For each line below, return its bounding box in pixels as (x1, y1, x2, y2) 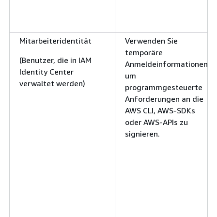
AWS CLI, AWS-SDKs (125, 105, 195, 115)
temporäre (125, 47, 163, 57)
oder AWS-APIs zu (125, 117, 188, 127)
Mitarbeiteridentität (19, 35, 92, 46)
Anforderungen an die (125, 93, 203, 104)
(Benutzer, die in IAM (19, 55, 92, 65)
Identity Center (19, 66, 74, 77)
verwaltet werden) (19, 78, 85, 88)
